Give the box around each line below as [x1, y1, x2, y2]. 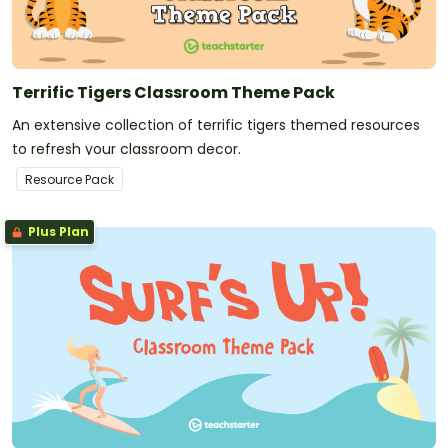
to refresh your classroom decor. [12, 139, 241, 160]
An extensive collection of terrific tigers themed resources [12, 115, 420, 136]
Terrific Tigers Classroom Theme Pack [12, 81, 335, 105]
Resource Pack [25, 171, 114, 189]
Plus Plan [25, 223, 89, 241]
